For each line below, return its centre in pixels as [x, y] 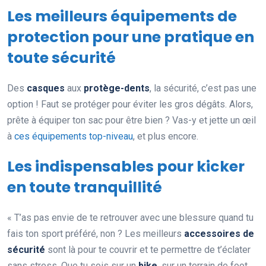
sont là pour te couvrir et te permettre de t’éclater [148, 250]
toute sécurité [61, 58]
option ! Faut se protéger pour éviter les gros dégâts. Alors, [130, 104]
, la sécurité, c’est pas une [203, 88]
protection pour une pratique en [131, 37]
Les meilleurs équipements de [122, 17]
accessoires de [219, 234]
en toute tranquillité [85, 188]
